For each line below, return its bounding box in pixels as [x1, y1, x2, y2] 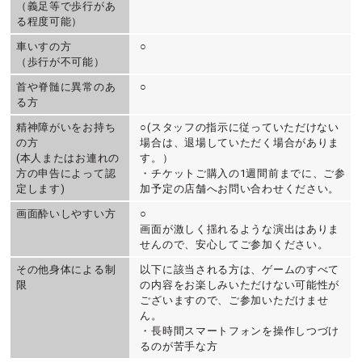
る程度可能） [15, 15, 83, 28]
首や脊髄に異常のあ [15, 81, 116, 94]
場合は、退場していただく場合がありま [140, 137, 340, 149]
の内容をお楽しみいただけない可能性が [140, 279, 340, 292]
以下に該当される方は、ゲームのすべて [140, 263, 340, 276]
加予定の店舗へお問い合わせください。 [140, 183, 340, 196]
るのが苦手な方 [140, 340, 218, 353]
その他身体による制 [15, 263, 116, 276]
